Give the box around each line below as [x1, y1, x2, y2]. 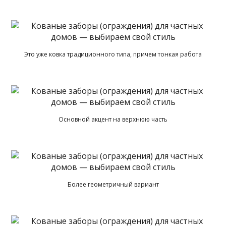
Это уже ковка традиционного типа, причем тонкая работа [24, 49, 202, 59]
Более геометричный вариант [67, 180, 159, 189]
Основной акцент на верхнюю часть [59, 115, 167, 124]
